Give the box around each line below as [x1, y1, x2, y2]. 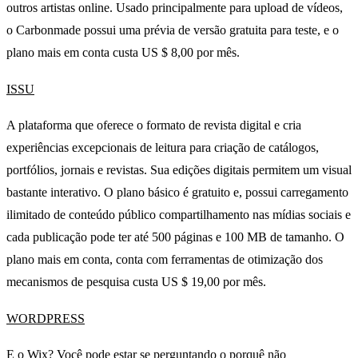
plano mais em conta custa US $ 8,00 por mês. [6, 45, 240, 59]
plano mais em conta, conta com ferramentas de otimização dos [6, 253, 323, 267]
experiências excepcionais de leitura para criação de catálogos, [6, 141, 319, 155]
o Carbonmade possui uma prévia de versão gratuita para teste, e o [6, 22, 339, 37]
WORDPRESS [6, 311, 85, 325]
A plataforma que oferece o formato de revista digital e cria [6, 118, 301, 133]
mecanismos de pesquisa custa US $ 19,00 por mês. [6, 275, 266, 289]
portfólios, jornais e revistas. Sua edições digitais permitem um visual [6, 163, 352, 177]
